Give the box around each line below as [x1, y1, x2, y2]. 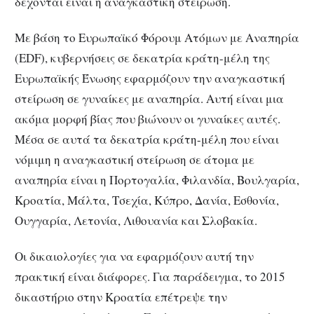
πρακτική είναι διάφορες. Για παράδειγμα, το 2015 [15, 268, 285, 285]
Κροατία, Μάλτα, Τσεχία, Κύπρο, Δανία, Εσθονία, [15, 191, 279, 208]
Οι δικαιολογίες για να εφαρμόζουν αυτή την [15, 247, 254, 264]
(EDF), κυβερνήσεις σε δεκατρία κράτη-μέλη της [15, 49, 270, 66]
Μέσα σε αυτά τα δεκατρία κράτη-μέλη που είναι [15, 130, 279, 147]
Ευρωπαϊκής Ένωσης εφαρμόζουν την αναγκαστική [15, 69, 285, 86]
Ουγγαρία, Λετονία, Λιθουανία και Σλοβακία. [15, 212, 257, 228]
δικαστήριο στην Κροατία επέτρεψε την [15, 288, 227, 305]
